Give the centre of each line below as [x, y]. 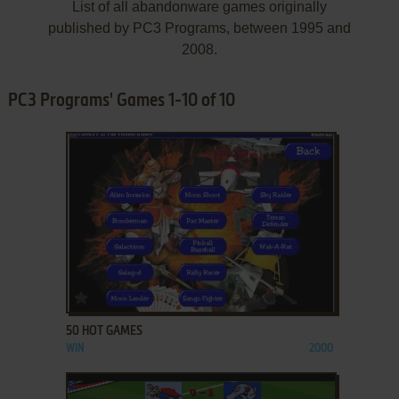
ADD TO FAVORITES [137, 294]
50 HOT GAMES [104, 331]
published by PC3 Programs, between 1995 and [199, 28]
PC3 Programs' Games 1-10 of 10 [121, 101]
